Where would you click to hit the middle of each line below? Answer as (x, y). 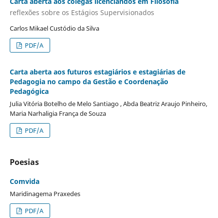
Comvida (24, 182)
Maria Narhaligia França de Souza (58, 114)
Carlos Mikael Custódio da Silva (54, 28)
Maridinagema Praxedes (45, 194)
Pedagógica (29, 91)
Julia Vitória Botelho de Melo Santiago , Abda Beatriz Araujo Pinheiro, (108, 104)
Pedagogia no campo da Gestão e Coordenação (89, 82)
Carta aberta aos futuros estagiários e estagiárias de (97, 72)
